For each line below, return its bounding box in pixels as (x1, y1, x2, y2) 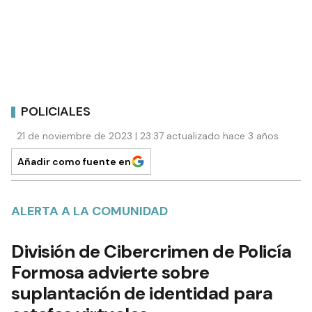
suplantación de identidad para (11, 281, 272, 305)
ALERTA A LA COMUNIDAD (11, 203, 168, 219)
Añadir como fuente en (17, 155, 131, 168)
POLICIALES (21, 102, 91, 120)
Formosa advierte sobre (11, 260, 209, 284)
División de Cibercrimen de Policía (11, 240, 291, 263)
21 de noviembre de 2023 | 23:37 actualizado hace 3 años (17, 130, 279, 142)
